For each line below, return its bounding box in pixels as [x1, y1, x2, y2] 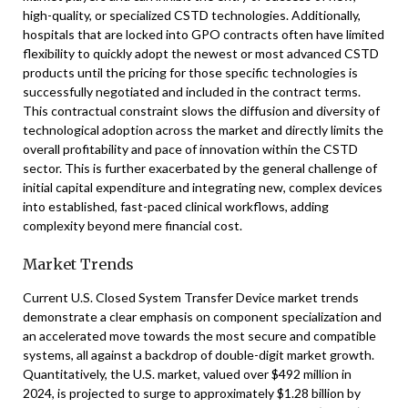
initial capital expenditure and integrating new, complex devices [23, 179, 382, 195]
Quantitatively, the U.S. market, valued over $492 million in [23, 366, 352, 382]
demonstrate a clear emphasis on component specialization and [23, 309, 382, 324]
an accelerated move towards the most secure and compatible [23, 328, 376, 343]
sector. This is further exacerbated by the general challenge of [23, 160, 377, 176]
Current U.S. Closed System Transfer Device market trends [23, 290, 359, 305]
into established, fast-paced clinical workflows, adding [23, 199, 329, 214]
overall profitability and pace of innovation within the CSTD [23, 141, 358, 157]
